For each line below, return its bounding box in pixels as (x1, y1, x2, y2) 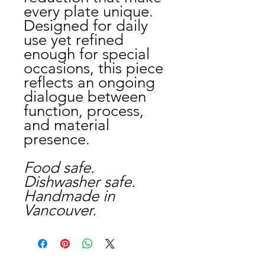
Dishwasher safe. (24, 173, 135, 191)
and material (24, 116, 109, 134)
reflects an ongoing (24, 73, 155, 92)
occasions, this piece (24, 59, 163, 77)
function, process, (24, 102, 144, 120)
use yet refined (24, 31, 124, 49)
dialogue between (24, 88, 146, 106)
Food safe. (24, 159, 95, 177)
